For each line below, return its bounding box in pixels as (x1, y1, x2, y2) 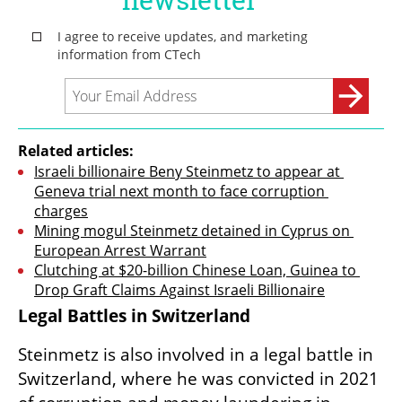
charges (34, 200, 88, 221)
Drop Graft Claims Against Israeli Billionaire (34, 279, 325, 300)
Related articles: (18, 140, 134, 161)
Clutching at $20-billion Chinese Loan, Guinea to (34, 259, 356, 280)
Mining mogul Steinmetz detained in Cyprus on (34, 220, 350, 240)
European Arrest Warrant (34, 240, 206, 260)
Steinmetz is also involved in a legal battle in (18, 342, 373, 366)
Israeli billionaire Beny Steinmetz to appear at (34, 161, 340, 181)
